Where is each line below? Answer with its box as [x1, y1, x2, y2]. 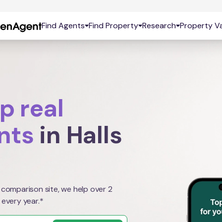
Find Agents [41, 20, 85, 31]
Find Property [88, 20, 138, 31]
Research [142, 20, 176, 31]
